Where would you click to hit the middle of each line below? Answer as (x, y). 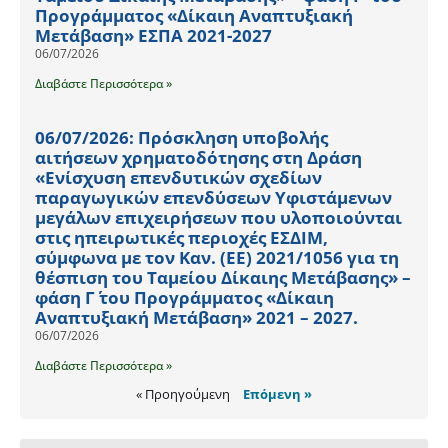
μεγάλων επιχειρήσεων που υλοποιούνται (218, 218)
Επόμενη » (277, 394)
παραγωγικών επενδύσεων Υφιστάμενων (213, 198)
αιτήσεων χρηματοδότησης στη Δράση (198, 158)
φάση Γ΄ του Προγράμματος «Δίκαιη (184, 298)
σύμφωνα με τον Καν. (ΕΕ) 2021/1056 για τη (217, 258)
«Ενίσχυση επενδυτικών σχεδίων (178, 178)
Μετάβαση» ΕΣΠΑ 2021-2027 (153, 36)
